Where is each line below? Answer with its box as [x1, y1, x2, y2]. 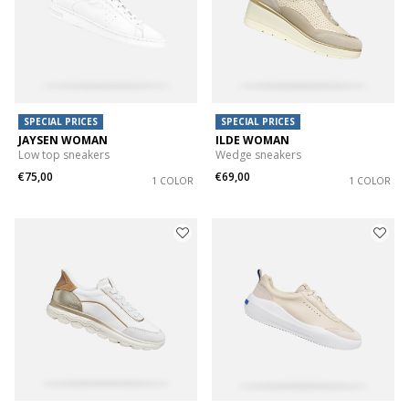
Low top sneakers [18, 147, 110, 163]
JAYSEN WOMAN [18, 132, 108, 149]
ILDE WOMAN [215, 132, 289, 149]
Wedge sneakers [215, 147, 301, 163]
